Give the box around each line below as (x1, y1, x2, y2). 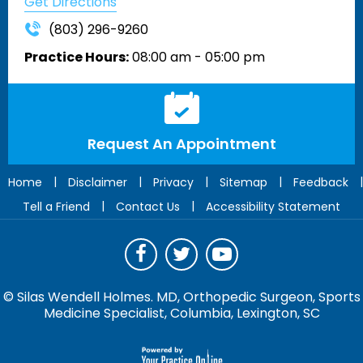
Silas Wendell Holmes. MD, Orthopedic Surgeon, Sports (16, 288, 361, 307)
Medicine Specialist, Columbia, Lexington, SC (43, 304, 320, 323)
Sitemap (220, 174, 267, 191)
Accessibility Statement (206, 199, 340, 216)
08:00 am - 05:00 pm (129, 48, 265, 67)
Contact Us (116, 199, 180, 216)
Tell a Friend (23, 199, 90, 216)
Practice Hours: (24, 48, 129, 67)
